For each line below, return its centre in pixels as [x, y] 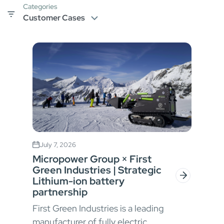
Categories [40, 6]
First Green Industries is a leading [98, 208]
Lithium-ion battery [78, 181]
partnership [60, 192]
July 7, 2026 [58, 144]
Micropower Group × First [92, 159]
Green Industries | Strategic [97, 170]
